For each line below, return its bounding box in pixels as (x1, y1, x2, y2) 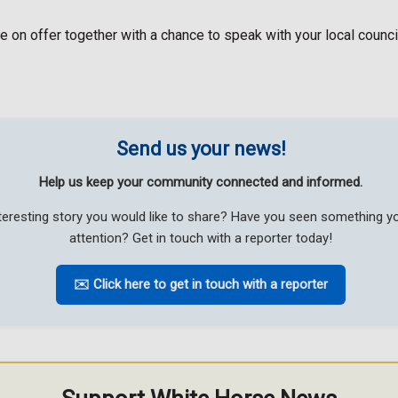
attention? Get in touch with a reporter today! (69, 230, 332, 247)
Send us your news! (115, 138, 286, 161)
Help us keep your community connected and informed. (39, 174, 362, 191)
